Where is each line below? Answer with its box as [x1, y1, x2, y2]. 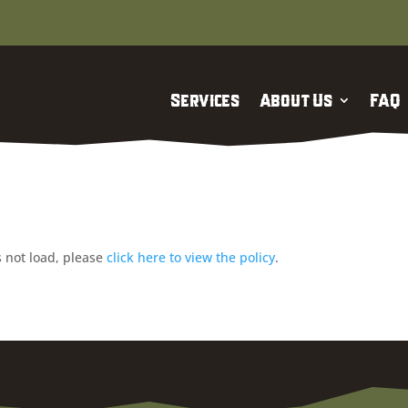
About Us [259, 90, 332, 110]
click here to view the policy [107, 248, 276, 266]
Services [170, 90, 240, 110]
